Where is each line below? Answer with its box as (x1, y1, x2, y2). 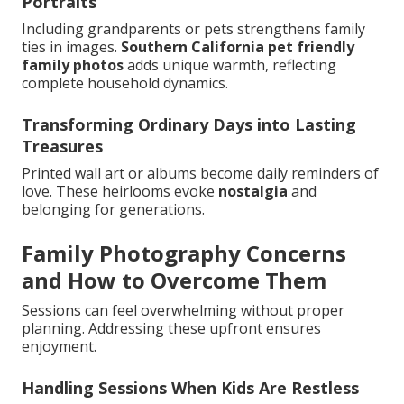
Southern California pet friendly (121, 37, 354, 58)
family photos (22, 55, 124, 76)
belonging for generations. (22, 199, 205, 220)
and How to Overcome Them (22, 265, 326, 296)
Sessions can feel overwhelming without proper (22, 300, 344, 321)
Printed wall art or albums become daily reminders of (22, 163, 379, 184)
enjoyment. (22, 336, 96, 357)
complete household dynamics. (22, 73, 228, 94)
